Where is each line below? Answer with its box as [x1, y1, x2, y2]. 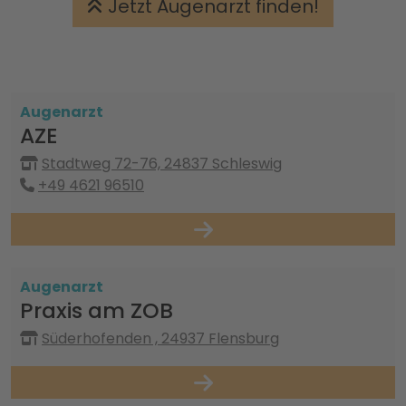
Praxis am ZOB [20, 295, 173, 325]
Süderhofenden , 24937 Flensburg [42, 328, 279, 349]
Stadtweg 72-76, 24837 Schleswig [42, 153, 282, 174]
